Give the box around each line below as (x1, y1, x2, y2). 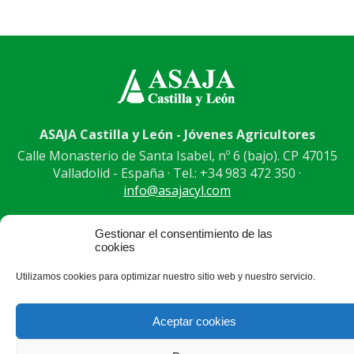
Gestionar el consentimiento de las (95, 227, 273, 240)
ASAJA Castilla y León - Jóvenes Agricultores (39, 126, 315, 143)
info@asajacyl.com (123, 182, 231, 199)
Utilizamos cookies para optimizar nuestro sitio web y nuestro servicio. (16, 271, 315, 282)
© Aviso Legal (133, 270, 194, 284)
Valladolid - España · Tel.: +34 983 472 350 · (53, 164, 301, 182)
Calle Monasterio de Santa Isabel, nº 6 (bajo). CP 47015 (17, 147, 337, 164)
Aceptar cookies (153, 314, 236, 328)
